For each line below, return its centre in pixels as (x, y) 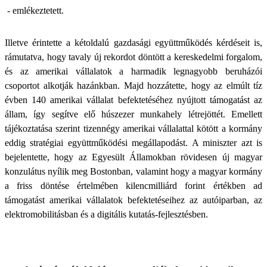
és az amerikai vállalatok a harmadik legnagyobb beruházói (133, 71)
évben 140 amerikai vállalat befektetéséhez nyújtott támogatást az (133, 100)
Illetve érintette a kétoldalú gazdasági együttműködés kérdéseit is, (133, 43)
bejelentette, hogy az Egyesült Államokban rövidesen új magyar (133, 157)
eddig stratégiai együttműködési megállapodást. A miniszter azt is (133, 143)
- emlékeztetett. (34, 10)
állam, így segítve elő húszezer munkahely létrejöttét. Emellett (133, 114)
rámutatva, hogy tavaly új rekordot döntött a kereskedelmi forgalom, (133, 57)
